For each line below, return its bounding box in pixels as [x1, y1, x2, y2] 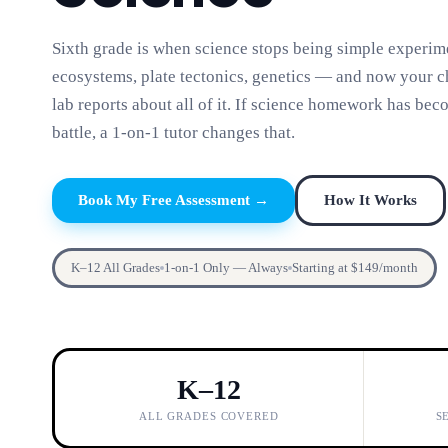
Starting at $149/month [292, 259, 418, 275]
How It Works [324, 191, 417, 208]
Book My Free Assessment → [78, 191, 269, 208]
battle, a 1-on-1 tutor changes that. [52, 122, 295, 142]
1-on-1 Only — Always [164, 259, 288, 275]
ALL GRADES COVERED [138, 409, 279, 422]
